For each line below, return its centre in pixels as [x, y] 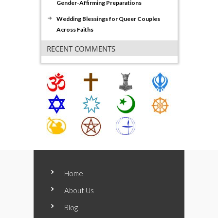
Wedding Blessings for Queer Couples [108, 19]
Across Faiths [75, 30]
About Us [79, 191]
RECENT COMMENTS [81, 49]
